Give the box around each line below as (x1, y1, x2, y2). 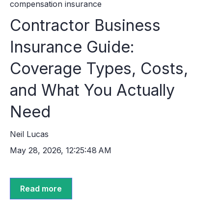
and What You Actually (10, 81, 175, 100)
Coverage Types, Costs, (10, 59, 188, 79)
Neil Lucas (10, 129, 49, 139)
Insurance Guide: (10, 37, 135, 57)
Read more (20, 183, 62, 193)
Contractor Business (10, 16, 161, 35)
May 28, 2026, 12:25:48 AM (10, 145, 111, 155)
